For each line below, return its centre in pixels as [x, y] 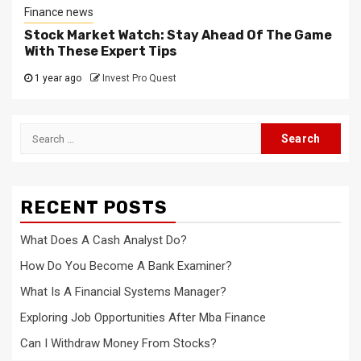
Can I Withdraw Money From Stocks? [118, 343]
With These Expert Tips [100, 51]
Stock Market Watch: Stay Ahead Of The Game [178, 35]
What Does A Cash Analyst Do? [104, 240]
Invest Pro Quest [139, 78]
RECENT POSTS [94, 207]
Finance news [59, 12]
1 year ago [57, 78]
